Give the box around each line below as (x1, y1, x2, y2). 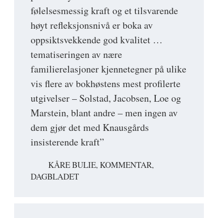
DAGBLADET (31, 171, 79, 182)
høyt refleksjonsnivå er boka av (31, 18, 153, 32)
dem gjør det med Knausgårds (31, 120, 149, 134)
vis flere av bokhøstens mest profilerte (31, 76, 181, 90)
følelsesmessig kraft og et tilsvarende (31, 3, 178, 17)
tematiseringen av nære (31, 47, 122, 61)
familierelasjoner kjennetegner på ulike (31, 62, 186, 75)
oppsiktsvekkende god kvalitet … (31, 33, 163, 46)
